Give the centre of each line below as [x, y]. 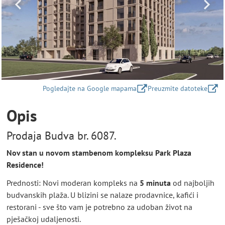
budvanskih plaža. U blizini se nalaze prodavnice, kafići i [102, 195]
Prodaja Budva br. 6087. [62, 135]
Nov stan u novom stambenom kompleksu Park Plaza [99, 153]
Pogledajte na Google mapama [90, 88]
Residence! [25, 165]
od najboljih [193, 183]
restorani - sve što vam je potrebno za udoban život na [99, 207]
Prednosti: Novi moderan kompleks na [73, 183]
